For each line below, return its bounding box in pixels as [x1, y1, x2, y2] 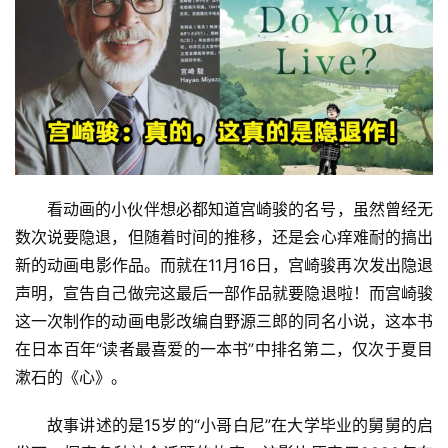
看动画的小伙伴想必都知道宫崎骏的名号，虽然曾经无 [47, 198, 433, 219]
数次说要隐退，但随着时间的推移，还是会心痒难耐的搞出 [15, 226, 433, 247]
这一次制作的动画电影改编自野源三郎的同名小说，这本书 [15, 310, 433, 331]
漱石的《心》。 [15, 366, 127, 387]
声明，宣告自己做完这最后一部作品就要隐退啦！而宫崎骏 [15, 282, 433, 303]
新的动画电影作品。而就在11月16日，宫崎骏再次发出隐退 [15, 254, 433, 275]
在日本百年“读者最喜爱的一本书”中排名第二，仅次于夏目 [15, 338, 433, 359]
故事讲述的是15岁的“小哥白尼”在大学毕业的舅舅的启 [47, 414, 433, 435]
